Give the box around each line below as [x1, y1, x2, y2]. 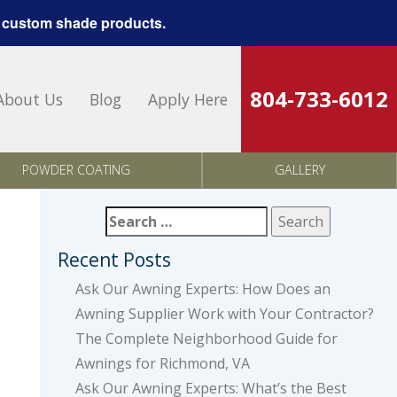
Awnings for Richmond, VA [74, 354, 250, 373]
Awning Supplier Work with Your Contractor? [74, 304, 374, 323]
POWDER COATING [21, 161, 130, 178]
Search [105, 208, 153, 228]
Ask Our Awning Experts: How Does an [74, 279, 331, 299]
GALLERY [274, 161, 325, 178]
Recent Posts [57, 247, 171, 272]
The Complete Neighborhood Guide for [74, 329, 338, 348]
